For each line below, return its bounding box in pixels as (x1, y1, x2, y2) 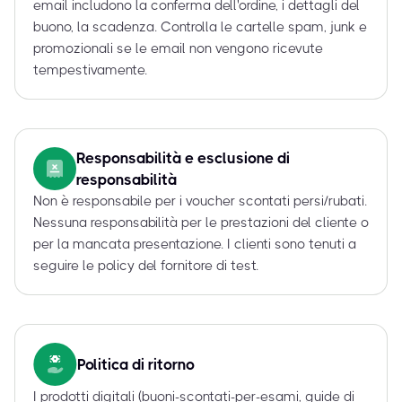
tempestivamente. (33, 62, 147, 79)
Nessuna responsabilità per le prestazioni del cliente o (33, 214, 369, 232)
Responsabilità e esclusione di (76, 149, 290, 168)
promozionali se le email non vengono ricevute (33, 40, 323, 57)
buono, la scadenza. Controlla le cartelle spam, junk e (33, 19, 367, 36)
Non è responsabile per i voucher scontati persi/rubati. (33, 193, 367, 210)
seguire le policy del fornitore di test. (33, 258, 258, 275)
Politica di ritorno (77, 355, 195, 374)
